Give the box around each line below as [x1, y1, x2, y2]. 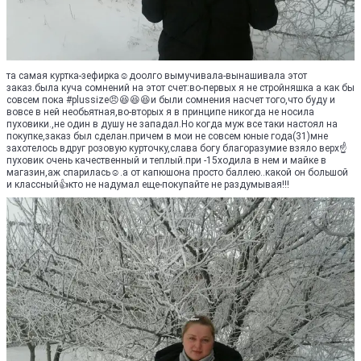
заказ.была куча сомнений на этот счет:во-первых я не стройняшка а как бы [6, 82, 355, 93]
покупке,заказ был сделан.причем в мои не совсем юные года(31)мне [6, 131, 328, 142]
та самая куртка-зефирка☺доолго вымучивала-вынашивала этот [6, 70, 307, 81]
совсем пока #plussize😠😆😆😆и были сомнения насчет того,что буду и [6, 94, 335, 106]
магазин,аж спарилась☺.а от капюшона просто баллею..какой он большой [6, 167, 348, 178]
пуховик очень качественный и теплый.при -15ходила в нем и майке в [6, 155, 326, 166]
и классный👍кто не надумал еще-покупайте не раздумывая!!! [6, 179, 289, 190]
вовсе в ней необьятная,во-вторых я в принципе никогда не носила [6, 106, 314, 118]
